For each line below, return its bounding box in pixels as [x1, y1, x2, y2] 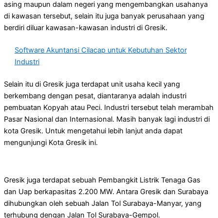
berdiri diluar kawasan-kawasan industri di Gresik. [4, 23, 167, 33]
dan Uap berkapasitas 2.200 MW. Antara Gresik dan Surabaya [4, 187, 208, 196]
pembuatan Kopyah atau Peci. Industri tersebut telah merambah [4, 103, 214, 112]
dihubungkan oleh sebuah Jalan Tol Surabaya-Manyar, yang [4, 199, 201, 208]
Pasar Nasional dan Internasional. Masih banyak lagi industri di [4, 114, 210, 124]
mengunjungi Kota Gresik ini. [4, 138, 98, 147]
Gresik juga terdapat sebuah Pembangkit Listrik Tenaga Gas [4, 175, 200, 184]
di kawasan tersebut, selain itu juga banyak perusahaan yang [4, 12, 204, 21]
